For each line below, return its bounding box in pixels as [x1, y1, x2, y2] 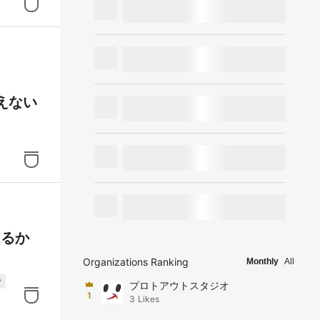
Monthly [246, 256, 279, 266]
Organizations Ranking [83, 256, 189, 268]
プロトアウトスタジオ [129, 279, 229, 291]
